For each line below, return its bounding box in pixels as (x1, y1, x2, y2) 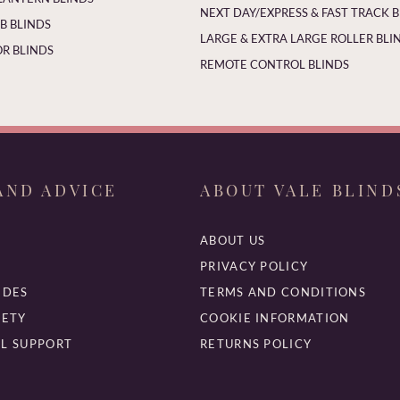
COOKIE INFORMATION (200, 310, 350, 325)
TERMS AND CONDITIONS (200, 284, 367, 299)
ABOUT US (200, 232, 266, 247)
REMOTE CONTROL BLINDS (200, 56, 349, 71)
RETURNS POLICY (200, 336, 312, 351)
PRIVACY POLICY (200, 258, 309, 273)
